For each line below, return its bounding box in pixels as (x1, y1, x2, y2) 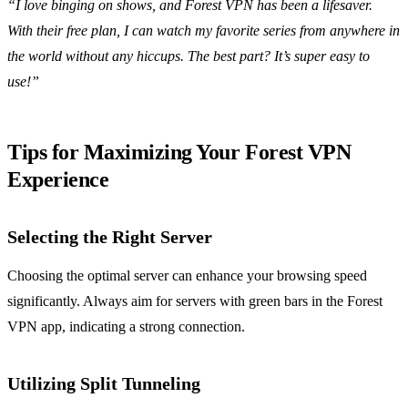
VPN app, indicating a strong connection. (7, 319, 245, 335)
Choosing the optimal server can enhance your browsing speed (7, 268, 367, 284)
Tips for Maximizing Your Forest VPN (7, 140, 352, 165)
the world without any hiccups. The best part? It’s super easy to (7, 48, 370, 65)
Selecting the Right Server (7, 227, 212, 248)
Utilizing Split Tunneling (7, 373, 200, 394)
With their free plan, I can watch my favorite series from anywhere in (7, 23, 400, 39)
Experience (7, 168, 109, 192)
